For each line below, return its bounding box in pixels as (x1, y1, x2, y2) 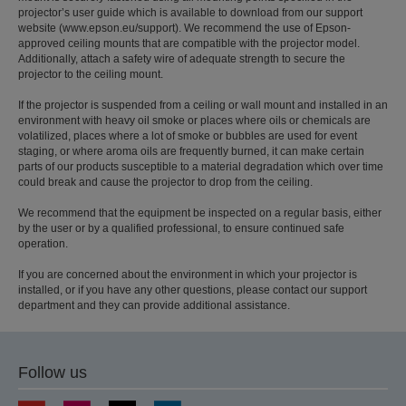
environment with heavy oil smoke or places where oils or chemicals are (18, 113, 371, 127)
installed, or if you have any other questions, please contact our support (18, 283, 367, 296)
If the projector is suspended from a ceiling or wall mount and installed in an (18, 98, 388, 111)
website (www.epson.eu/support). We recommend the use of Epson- (18, 21, 351, 34)
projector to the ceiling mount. (18, 67, 163, 81)
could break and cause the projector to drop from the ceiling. (18, 175, 313, 188)
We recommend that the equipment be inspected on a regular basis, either (18, 206, 382, 219)
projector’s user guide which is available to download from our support (18, 5, 362, 19)
